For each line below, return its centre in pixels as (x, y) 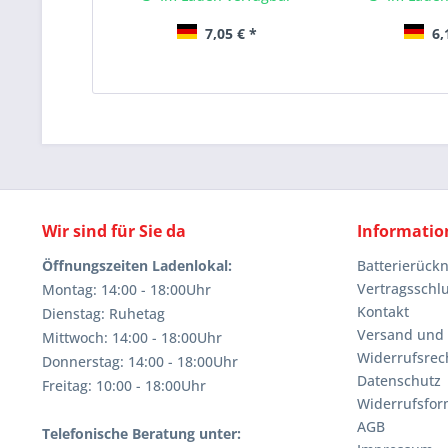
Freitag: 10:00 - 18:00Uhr (124, 386)
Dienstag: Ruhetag (103, 314)
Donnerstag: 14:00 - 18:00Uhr (140, 362)
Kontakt (383, 312)
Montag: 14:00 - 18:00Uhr (126, 290)
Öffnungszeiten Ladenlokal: (137, 266)
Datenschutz (399, 381)
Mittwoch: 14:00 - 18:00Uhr (132, 338)
